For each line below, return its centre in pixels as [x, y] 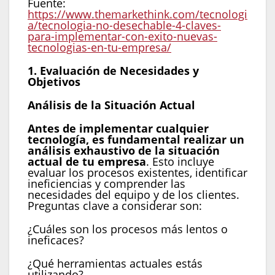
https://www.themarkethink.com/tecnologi [137, 14]
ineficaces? [56, 240]
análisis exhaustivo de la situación [124, 150]
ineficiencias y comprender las [107, 183]
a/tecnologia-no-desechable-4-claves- [124, 25]
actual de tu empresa [87, 161]
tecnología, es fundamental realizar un [136, 139]
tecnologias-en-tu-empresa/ [99, 47]
